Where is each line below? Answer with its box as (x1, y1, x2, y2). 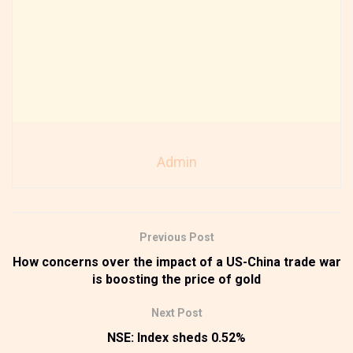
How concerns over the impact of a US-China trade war (12, 254, 341, 269)
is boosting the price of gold (92, 271, 261, 287)
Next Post (150, 306, 203, 319)
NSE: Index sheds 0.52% (107, 329, 246, 345)
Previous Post (139, 230, 214, 243)
